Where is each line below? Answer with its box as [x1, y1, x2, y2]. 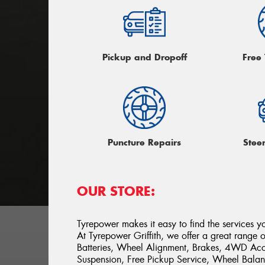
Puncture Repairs [108, 137, 182, 148]
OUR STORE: [77, 183, 156, 200]
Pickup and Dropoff [102, 51, 187, 63]
